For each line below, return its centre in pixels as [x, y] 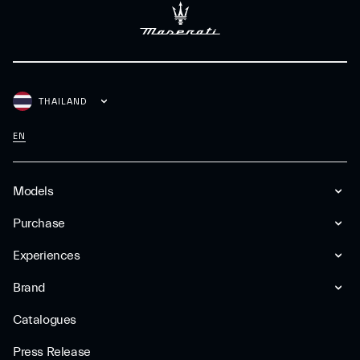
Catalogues [45, 320]
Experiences [47, 256]
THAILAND [63, 101]
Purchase [39, 223]
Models [33, 191]
